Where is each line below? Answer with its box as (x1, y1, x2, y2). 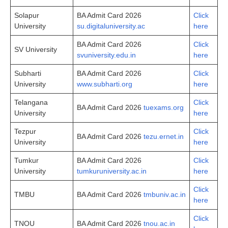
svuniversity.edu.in (77, 50, 136, 59)
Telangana (14, 98, 48, 106)
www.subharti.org (77, 79, 132, 88)
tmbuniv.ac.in (144, 190, 186, 198)
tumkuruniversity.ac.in (77, 166, 147, 175)
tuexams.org (144, 103, 184, 111)
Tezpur (14, 127, 36, 135)
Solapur (14, 11, 39, 19)
